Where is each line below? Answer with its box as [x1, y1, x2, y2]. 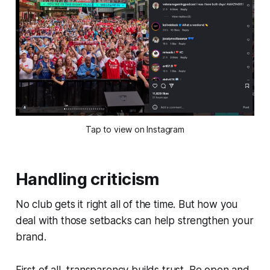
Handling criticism [15, 169, 159, 190]
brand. [15, 231, 46, 243]
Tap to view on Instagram [86, 124, 184, 135]
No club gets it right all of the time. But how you [15, 198, 238, 211]
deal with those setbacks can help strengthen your [15, 215, 254, 227]
